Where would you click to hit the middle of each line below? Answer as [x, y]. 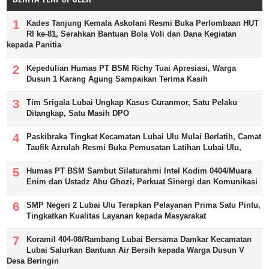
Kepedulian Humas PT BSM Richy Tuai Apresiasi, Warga [131, 68]
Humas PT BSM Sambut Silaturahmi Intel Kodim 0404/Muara [139, 171]
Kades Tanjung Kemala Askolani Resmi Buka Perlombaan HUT [143, 23]
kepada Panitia [34, 44]
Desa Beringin [33, 261]
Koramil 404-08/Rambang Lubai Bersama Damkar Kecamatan [139, 239]
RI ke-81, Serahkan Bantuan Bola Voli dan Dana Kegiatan [132, 34]
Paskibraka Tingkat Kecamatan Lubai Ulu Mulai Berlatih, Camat [144, 136]
